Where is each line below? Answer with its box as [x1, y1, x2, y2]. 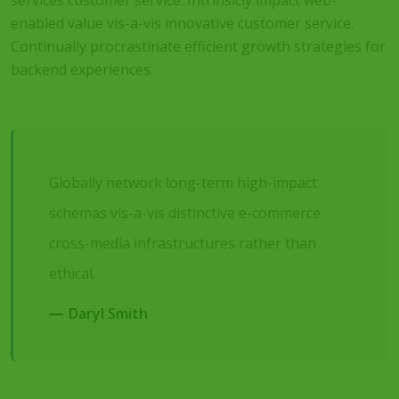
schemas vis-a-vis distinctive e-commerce [49, 203, 321, 223]
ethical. [49, 264, 95, 283]
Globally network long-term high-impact [49, 173, 317, 192]
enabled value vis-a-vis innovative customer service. [11, 13, 354, 33]
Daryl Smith [69, 304, 148, 323]
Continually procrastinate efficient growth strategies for [11, 37, 386, 56]
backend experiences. [11, 60, 153, 79]
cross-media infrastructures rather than [49, 233, 316, 253]
